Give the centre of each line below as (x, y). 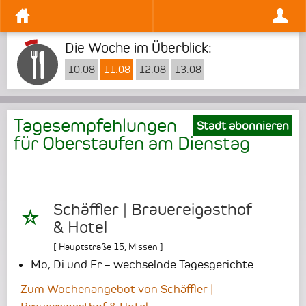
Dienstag (214, 143)
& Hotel (80, 228)
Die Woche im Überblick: (138, 48)
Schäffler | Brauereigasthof (153, 210)
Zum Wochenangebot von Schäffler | (117, 289)
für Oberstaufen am (96, 143)
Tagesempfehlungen (95, 125)
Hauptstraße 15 (92, 247)
